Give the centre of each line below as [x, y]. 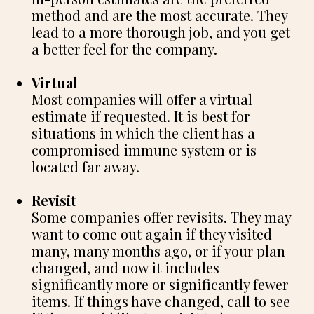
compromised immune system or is [144, 149]
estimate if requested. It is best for [141, 116]
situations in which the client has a [143, 132]
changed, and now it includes [125, 267]
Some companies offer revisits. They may [161, 217]
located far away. [86, 166]
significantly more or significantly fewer [160, 284]
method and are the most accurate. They [159, 15]
